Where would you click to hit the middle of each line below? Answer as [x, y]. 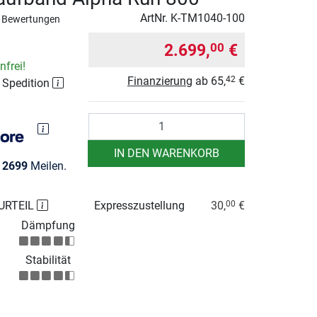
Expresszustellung [140, 205]
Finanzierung [160, 81]
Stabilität [48, 260]
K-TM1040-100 [208, 18]
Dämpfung [48, 225]
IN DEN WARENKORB [166, 153]
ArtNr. [155, 18]
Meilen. [47, 166]
